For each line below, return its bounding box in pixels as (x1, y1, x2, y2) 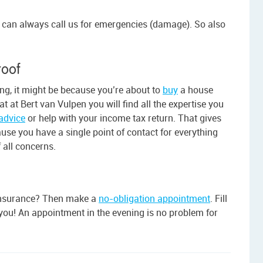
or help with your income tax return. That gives (25, 112, 221, 125)
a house (178, 83, 213, 97)
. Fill (210, 192, 227, 205)
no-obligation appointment (99, 192, 210, 205)
